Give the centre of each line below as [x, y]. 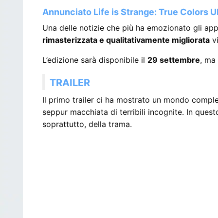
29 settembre [174, 60]
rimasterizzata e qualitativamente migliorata [126, 40]
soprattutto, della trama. [87, 124]
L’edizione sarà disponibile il [95, 60]
